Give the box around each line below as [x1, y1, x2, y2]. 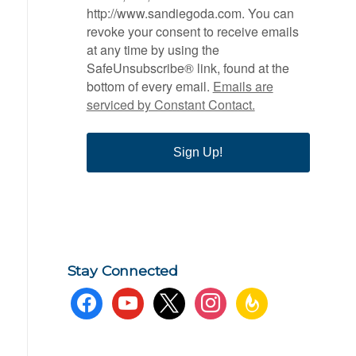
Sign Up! [173, 145, 223, 160]
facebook [69, 291, 118, 305]
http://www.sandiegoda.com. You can [86, 4, 294, 23]
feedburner [234, 291, 291, 305]
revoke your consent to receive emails [86, 22, 299, 41]
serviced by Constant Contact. [86, 95, 255, 114]
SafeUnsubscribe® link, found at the [86, 59, 289, 78]
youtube [110, 291, 153, 305]
